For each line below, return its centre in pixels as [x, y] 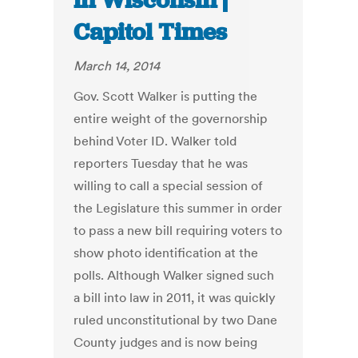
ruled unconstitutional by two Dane [176, 320]
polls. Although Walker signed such [174, 275]
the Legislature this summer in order [178, 208]
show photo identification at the [166, 253]
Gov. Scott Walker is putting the [166, 96]
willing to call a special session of [169, 186]
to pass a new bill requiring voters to [178, 231]
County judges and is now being [166, 342]
